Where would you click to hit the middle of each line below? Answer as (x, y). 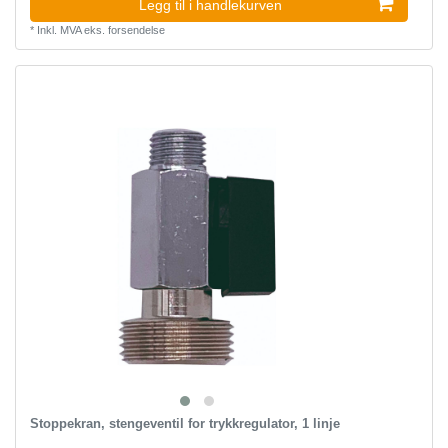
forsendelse (136, 29)
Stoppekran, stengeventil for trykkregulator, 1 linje (184, 424)
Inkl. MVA (58, 29)
